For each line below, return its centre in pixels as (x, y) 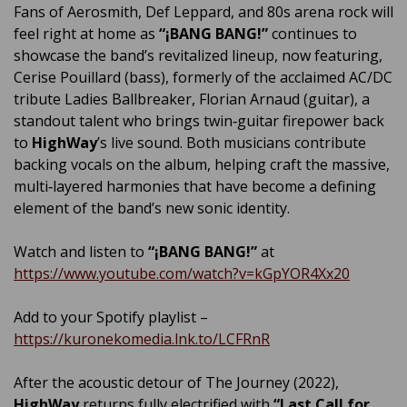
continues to (313, 34)
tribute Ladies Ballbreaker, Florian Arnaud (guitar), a (192, 99)
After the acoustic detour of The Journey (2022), (176, 383)
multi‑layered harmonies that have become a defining (195, 187)
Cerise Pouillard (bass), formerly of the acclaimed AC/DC (203, 78)
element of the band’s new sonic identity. (152, 208)
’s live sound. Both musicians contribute (232, 143)
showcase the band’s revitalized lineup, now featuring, (198, 56)
